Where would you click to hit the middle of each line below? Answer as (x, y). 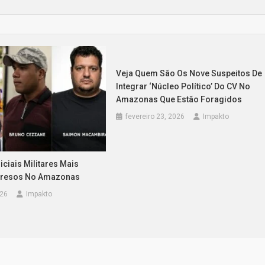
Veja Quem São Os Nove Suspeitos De (189, 74)
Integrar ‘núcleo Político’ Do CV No (183, 87)
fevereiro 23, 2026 (155, 117)
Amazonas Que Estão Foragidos (179, 100)
